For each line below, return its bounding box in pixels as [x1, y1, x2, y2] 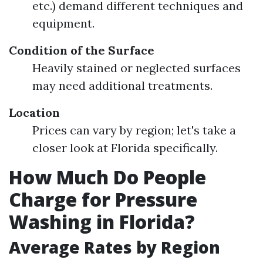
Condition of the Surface [9, 43, 154, 58]
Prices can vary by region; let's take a [32, 123, 236, 137]
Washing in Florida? [9, 209, 195, 234]
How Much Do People [9, 164, 206, 190]
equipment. [32, 16, 95, 31]
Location [9, 105, 60, 120]
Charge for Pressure [9, 187, 197, 212]
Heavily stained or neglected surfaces [32, 60, 241, 75]
